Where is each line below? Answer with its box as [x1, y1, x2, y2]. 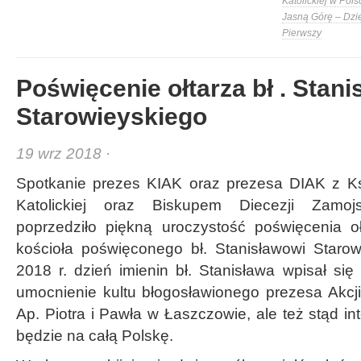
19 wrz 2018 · [16, 145, 110, 162]
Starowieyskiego [16, 103, 207, 130]
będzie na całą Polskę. [16, 327, 173, 344]
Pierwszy [282, 27, 322, 39]
